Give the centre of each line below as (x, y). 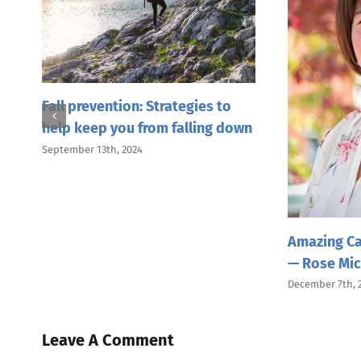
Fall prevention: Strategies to (137, 107)
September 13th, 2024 (92, 149)
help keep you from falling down (147, 129)
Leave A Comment (108, 340)
